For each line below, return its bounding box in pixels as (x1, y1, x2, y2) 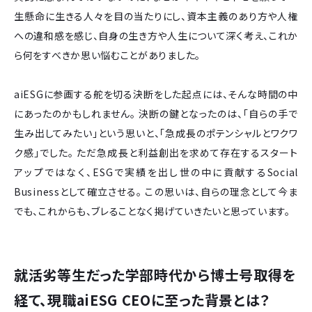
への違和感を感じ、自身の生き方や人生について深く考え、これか (14, 28, 298, 42)
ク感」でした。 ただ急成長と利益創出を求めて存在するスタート (14, 145, 298, 159)
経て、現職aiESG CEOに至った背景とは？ (14, 289, 271, 310)
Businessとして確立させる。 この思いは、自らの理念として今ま (14, 184, 298, 198)
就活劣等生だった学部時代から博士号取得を (14, 264, 297, 285)
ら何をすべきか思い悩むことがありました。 (14, 47, 201, 62)
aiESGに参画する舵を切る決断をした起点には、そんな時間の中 (14, 86, 298, 101)
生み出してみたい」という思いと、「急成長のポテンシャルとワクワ (14, 125, 298, 140)
